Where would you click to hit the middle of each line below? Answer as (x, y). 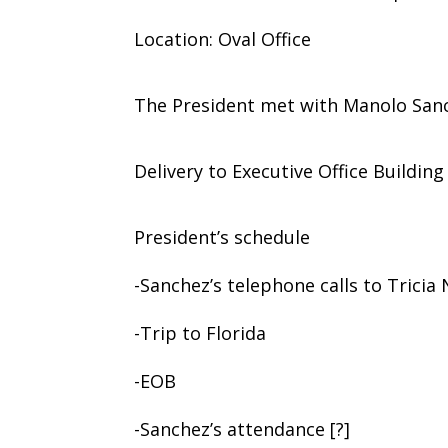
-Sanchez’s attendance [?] (242, 428)
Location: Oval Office (223, 38)
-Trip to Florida (200, 332)
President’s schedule (222, 236)
